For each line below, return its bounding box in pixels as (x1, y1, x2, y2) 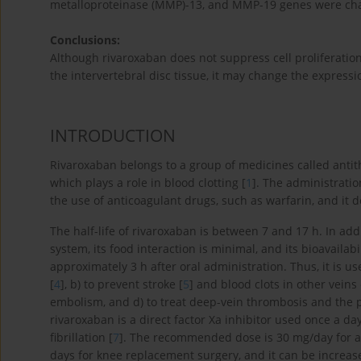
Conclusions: (50, 32, 120, 48)
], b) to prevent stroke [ (60, 276, 183, 292)
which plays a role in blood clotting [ (50, 174, 246, 190)
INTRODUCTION (50, 123, 176, 147)
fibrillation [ (50, 329, 113, 345)
